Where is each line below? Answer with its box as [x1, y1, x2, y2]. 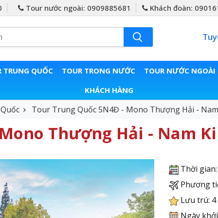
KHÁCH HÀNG [85, 85, 133, 95]
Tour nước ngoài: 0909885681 [24, 3, 131, 13]
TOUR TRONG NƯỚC [61, 66, 135, 76]
